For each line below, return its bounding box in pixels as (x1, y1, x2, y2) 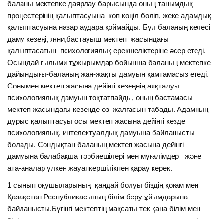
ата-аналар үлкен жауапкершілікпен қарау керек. (7, 163, 173, 172)
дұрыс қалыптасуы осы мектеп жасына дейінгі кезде (7, 116, 186, 125)
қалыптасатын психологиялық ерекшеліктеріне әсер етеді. (7, 46, 206, 55)
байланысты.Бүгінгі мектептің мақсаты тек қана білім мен (7, 204, 201, 213)
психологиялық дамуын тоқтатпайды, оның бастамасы (7, 93, 193, 102)
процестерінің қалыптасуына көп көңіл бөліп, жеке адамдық (7, 11, 212, 20)
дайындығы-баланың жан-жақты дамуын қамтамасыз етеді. (7, 69, 209, 78)
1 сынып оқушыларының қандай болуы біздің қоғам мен (7, 181, 201, 190)
